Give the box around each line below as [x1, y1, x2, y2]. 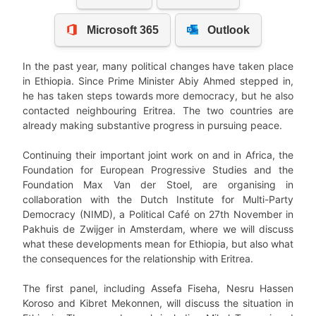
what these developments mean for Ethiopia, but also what [23, 238, 293, 250]
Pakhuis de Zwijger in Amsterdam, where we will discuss [23, 223, 293, 236]
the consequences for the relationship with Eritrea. [23, 253, 253, 265]
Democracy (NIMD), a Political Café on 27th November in [23, 208, 293, 221]
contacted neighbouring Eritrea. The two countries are [23, 104, 293, 117]
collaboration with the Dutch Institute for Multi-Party [23, 193, 293, 206]
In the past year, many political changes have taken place [23, 60, 293, 73]
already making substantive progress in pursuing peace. [23, 119, 282, 132]
